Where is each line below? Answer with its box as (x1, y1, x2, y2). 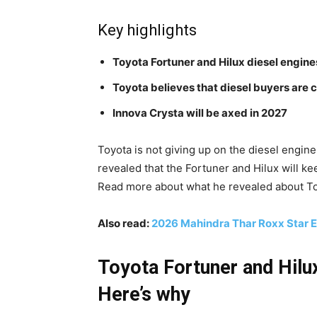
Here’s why (98, 283, 190, 306)
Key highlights (98, 21, 197, 40)
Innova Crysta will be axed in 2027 (113, 106, 287, 120)
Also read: (98, 217, 151, 231)
